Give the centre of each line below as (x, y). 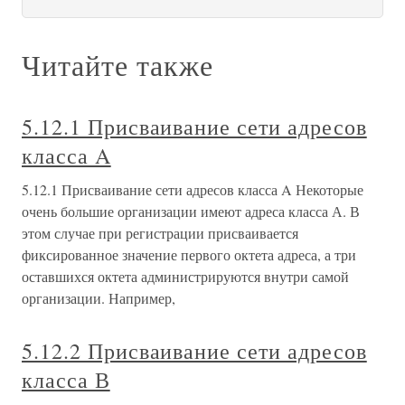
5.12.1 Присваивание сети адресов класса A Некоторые (193, 189)
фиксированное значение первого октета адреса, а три (189, 254)
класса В (66, 380)
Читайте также (118, 65)
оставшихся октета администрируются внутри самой (185, 276)
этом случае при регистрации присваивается (160, 233)
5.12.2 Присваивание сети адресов (194, 351)
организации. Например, (99, 298)
